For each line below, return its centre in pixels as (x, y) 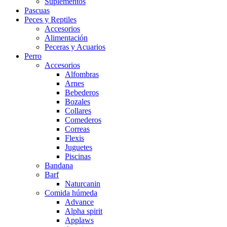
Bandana (59, 165)
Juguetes (79, 147)
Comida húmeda (71, 193)
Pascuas (37, 10)
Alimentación (66, 38)
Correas (77, 129)
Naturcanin (83, 184)
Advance (79, 202)
